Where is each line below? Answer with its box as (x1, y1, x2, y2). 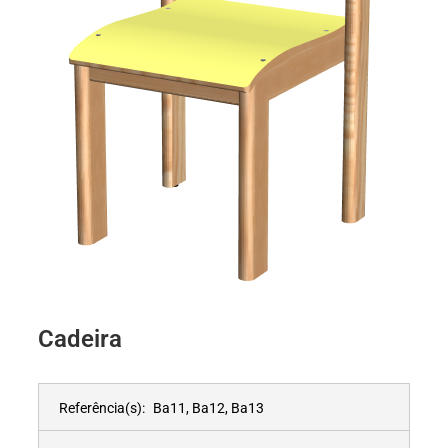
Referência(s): (59, 399, 145, 416)
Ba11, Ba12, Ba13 (153, 399, 264, 416)
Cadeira (38, 325, 122, 354)
